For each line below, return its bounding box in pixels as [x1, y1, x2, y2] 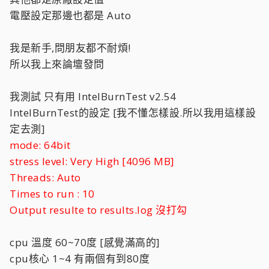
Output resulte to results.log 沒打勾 [10, 203, 187, 217]
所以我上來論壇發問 [10, 57, 104, 71]
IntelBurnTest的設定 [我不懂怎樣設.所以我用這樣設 [10, 106, 256, 119]
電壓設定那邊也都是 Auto [10, 8, 131, 22]
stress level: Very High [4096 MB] [10, 154, 175, 168]
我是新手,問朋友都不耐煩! [10, 41, 131, 55]
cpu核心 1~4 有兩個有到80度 [10, 252, 150, 265]
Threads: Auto [10, 171, 81, 184]
